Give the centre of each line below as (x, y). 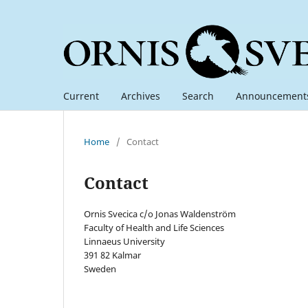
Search (198, 96)
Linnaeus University (124, 241)
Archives (141, 96)
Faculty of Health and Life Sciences (154, 227)
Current (81, 96)
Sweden (100, 268)
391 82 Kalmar (112, 255)
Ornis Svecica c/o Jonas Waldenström (160, 213)
